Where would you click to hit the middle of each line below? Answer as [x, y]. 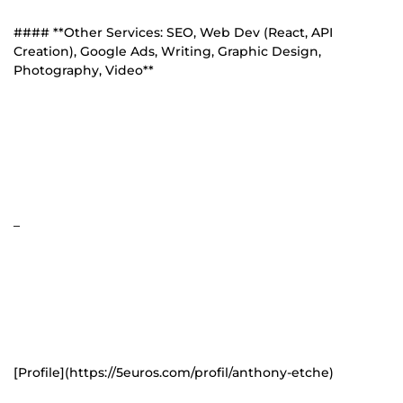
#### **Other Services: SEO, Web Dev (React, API [173, 32]
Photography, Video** [84, 70]
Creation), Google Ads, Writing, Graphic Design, [167, 51]
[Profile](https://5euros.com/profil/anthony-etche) [174, 372]
